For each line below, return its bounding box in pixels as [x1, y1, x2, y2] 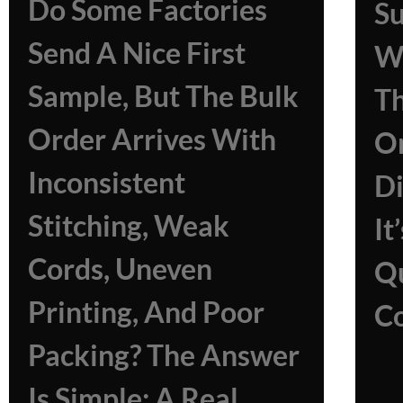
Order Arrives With [28, 121, 276, 157]
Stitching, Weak [28, 207, 229, 243]
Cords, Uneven [28, 250, 212, 286]
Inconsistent [28, 164, 185, 200]
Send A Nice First [28, 34, 246, 70]
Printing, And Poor [28, 293, 264, 329]
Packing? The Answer [28, 336, 300, 372]
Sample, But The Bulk [28, 77, 299, 113]
